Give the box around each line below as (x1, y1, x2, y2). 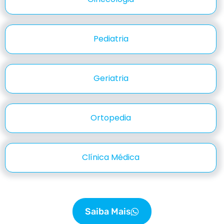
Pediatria (93, 32, 128, 44)
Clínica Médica (82, 151, 139, 163)
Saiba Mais (85, 205, 131, 217)
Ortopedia (90, 111, 131, 123)
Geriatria (93, 72, 128, 84)
